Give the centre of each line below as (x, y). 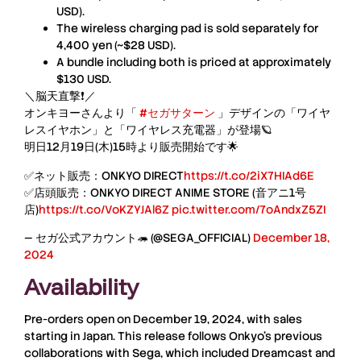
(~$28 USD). (144, 46)
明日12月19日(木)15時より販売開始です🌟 (131, 147)
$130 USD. (84, 79)
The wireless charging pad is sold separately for (187, 29)
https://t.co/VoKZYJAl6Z (104, 209)
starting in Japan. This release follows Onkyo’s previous (173, 336)
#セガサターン (177, 113)
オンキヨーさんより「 (82, 113)
